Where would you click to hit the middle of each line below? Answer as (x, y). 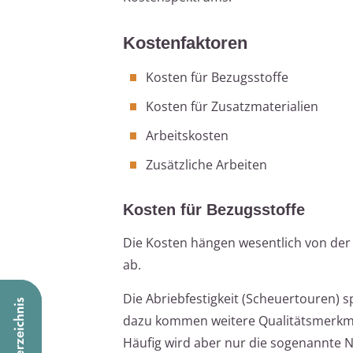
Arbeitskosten (187, 135)
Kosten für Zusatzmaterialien (232, 106)
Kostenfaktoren (185, 43)
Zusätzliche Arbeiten (206, 164)
